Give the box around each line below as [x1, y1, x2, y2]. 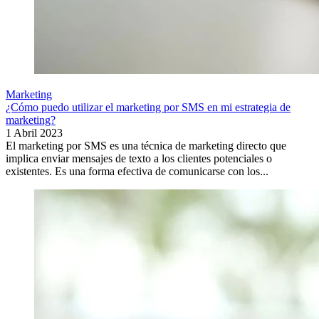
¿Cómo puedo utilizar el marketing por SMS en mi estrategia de [6, 101, 291, 114]
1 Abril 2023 [6, 127, 63, 140]
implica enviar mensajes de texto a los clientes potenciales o [6, 152, 272, 165]
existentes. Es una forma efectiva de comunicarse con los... [6, 165, 268, 178]
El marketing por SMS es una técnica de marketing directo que [6, 140, 286, 152]
